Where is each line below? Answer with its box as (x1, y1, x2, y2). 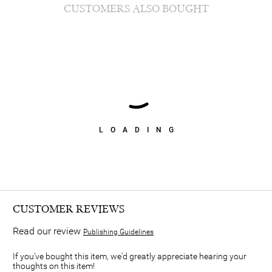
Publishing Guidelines (83, 228, 154, 237)
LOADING (98, 125, 181, 134)
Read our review (13, 225, 83, 237)
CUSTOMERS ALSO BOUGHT (63, 2, 209, 15)
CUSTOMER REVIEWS (13, 203, 124, 216)
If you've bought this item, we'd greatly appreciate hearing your (13, 251, 246, 262)
